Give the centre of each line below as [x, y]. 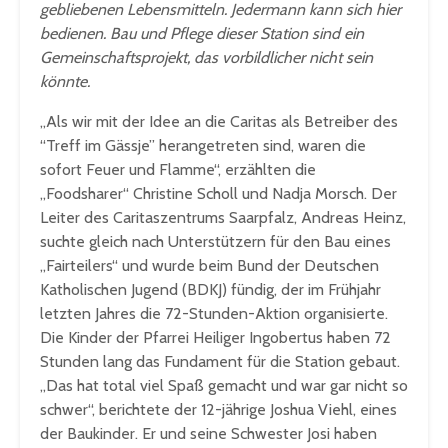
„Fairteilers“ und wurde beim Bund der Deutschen [209, 266]
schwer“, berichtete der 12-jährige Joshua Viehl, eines [218, 410]
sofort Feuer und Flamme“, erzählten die [178, 170]
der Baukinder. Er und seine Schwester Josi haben [208, 434]
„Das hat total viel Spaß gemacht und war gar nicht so [224, 386]
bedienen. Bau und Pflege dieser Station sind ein [202, 34]
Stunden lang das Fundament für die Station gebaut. [220, 362]
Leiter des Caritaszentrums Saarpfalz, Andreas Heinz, [223, 218]
